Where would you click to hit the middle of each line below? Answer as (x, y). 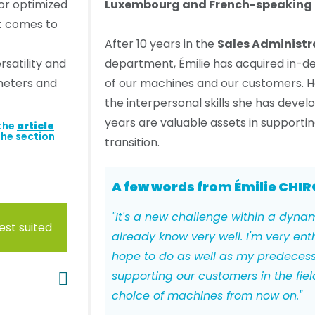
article (36, 126)
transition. (132, 142)
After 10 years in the (161, 44)
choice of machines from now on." (207, 296)
